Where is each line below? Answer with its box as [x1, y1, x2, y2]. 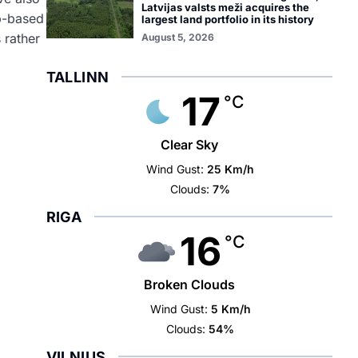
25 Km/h [207, 162, 255, 176]
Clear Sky [160, 137, 218, 153]
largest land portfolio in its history [141, 13, 314, 26]
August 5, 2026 [141, 31, 214, 43]
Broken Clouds [143, 276, 235, 292]
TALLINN [46, 69, 109, 86]
